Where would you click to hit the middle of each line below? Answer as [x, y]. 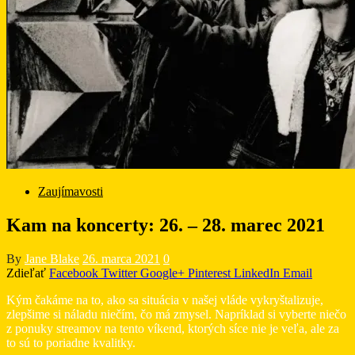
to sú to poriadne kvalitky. [71, 342]
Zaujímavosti [71, 191]
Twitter [119, 273]
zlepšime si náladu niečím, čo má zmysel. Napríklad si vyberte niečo [176, 314]
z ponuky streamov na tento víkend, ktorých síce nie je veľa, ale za [173, 328]
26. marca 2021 [121, 258]
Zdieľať [26, 273]
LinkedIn [257, 273]
